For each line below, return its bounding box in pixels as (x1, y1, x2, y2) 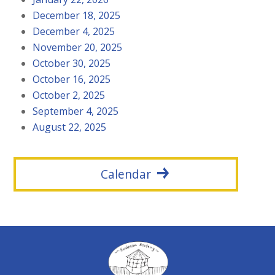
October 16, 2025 (33, 72, 111, 86)
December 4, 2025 (33, 24, 115, 38)
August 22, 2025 (33, 120, 107, 134)
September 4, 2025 (33, 104, 119, 118)
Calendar (101, 166, 152, 183)
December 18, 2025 (33, 8, 121, 22)
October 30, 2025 (33, 56, 111, 70)
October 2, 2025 (33, 88, 106, 102)
